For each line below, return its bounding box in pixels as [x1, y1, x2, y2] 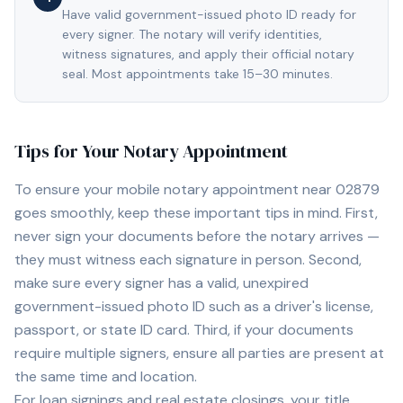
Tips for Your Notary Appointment [14, 139, 288, 164]
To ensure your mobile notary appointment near [14, 180, 336, 199]
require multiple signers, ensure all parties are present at [14, 344, 384, 363]
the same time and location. [14, 367, 197, 386]
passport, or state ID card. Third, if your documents [14, 320, 354, 339]
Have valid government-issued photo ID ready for [62, 6, 356, 22]
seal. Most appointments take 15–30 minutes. [62, 66, 333, 82]
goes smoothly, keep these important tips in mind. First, [14, 203, 378, 222]
